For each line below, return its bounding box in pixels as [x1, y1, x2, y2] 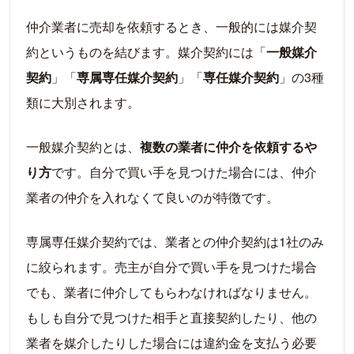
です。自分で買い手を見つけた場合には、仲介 [51, 162, 317, 181]
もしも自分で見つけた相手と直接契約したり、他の [26, 307, 317, 326]
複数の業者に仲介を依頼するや [140, 137, 317, 156]
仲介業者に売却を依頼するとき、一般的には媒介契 [26, 17, 317, 36]
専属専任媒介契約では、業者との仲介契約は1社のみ [26, 232, 324, 250]
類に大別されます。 [26, 92, 140, 111]
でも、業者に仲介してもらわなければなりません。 [26, 282, 317, 301]
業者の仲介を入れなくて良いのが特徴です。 [26, 187, 279, 206]
